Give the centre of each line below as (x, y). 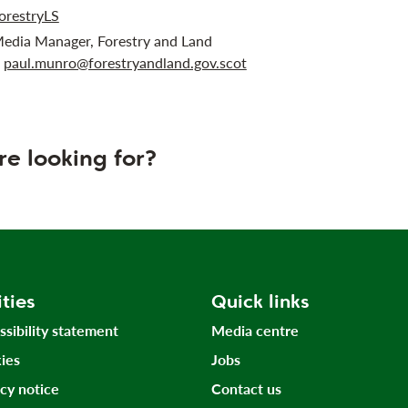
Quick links (260, 301)
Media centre (255, 330)
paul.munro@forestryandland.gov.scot (125, 62)
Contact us (246, 388)
